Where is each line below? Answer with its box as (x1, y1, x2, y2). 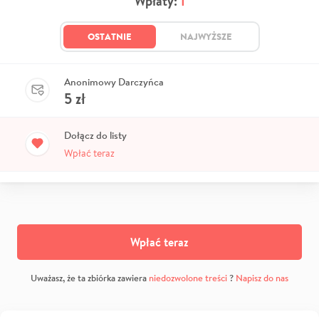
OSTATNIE (87, 29, 132, 43)
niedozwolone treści (149, 271, 227, 284)
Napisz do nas (236, 271, 288, 284)
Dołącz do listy (64, 128, 127, 142)
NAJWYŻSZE (179, 29, 232, 43)
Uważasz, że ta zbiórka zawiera (31, 271, 149, 284)
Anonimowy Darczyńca (64, 75, 164, 88)
